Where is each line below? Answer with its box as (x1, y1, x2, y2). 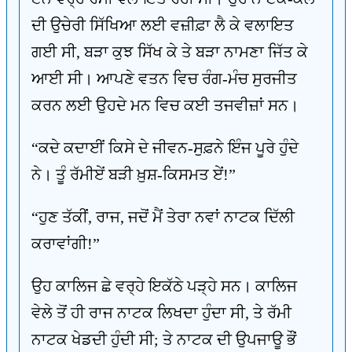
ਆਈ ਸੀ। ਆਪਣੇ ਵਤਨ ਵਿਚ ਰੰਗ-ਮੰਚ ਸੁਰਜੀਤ (31, 70, 297, 87)
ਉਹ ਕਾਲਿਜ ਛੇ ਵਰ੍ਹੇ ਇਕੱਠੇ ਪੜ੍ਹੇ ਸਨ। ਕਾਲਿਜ (31, 277, 297, 295)
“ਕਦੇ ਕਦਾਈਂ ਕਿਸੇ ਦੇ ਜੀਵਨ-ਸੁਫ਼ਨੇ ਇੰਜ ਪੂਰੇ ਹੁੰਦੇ (31, 139, 299, 156)
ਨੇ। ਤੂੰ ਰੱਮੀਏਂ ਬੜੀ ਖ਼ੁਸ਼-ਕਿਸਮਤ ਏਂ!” (31, 166, 236, 183)
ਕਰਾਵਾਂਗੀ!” (31, 235, 100, 252)
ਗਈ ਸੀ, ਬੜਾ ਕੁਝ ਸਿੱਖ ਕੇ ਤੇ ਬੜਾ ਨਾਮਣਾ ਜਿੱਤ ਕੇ (31, 43, 308, 60)
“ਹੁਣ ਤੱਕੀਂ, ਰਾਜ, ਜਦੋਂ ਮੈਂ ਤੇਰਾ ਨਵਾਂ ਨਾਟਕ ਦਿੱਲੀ (31, 208, 295, 225)
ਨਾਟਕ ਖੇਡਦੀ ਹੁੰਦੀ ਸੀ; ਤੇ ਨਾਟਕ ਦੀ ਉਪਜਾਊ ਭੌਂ (31, 331, 296, 348)
